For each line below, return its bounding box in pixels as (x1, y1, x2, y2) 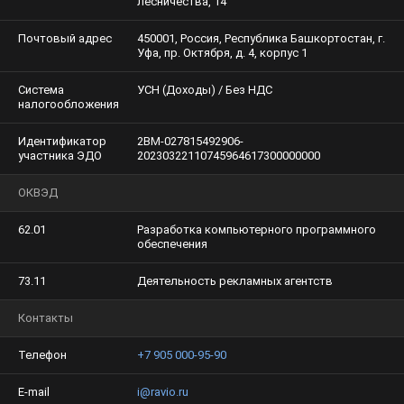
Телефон (18, 348, 67, 362)
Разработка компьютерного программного (137, 223, 376, 236)
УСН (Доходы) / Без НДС (137, 83, 272, 96)
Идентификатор (18, 134, 106, 148)
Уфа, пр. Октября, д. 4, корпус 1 (137, 46, 308, 60)
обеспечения (137, 237, 207, 251)
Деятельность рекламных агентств (137, 274, 333, 288)
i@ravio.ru (137, 385, 188, 399)
